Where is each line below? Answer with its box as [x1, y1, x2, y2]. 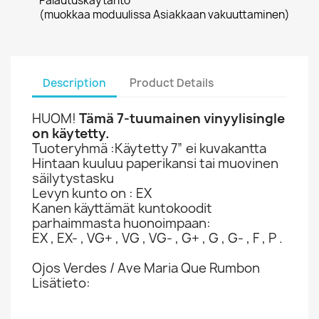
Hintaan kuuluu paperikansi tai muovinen [32, 155, 278, 172]
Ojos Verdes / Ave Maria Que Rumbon [32, 259, 260, 277]
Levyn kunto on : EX [32, 184, 152, 202]
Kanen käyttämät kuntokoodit [32, 199, 212, 217]
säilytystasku [32, 169, 114, 187]
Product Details [130, 75, 214, 90]
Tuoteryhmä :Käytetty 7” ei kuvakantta [32, 140, 266, 157]
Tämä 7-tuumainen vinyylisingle [79, 110, 285, 127]
